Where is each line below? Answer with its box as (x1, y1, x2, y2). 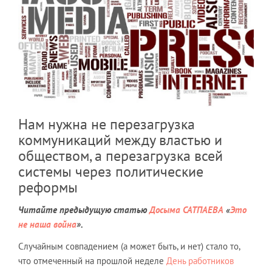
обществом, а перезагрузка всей (18, 146, 223, 165)
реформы (18, 177, 78, 197)
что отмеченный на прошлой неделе (18, 254, 166, 267)
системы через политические (18, 161, 203, 181)
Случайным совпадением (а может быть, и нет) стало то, (18, 240, 240, 252)
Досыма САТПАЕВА (149, 203, 223, 216)
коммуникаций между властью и (18, 130, 222, 149)
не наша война (18, 218, 76, 230)
